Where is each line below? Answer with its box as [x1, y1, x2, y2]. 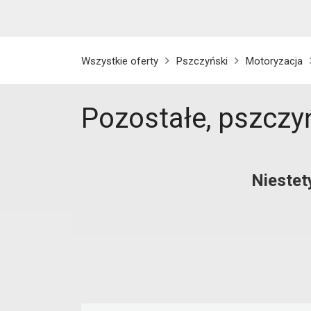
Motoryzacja [246, 55, 303, 67]
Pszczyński [176, 55, 228, 67]
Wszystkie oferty [81, 55, 158, 67]
